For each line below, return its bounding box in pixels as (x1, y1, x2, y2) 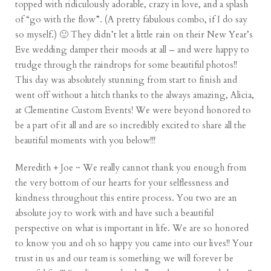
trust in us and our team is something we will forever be (15, 252, 234, 265)
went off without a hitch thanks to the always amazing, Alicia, (15, 89, 255, 102)
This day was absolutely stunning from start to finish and (15, 74, 238, 87)
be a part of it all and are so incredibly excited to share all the (15, 119, 247, 132)
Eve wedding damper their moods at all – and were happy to (15, 44, 250, 56)
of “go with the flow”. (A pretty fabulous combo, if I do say (15, 13, 248, 26)
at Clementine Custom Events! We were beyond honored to (15, 104, 252, 117)
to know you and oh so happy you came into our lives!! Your (15, 237, 253, 250)
